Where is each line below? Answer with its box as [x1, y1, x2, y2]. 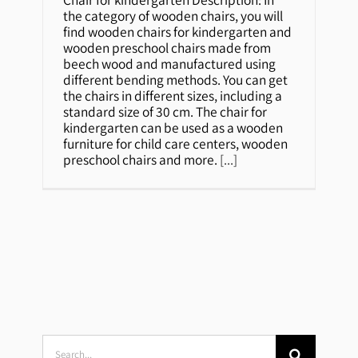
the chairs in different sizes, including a [63, 86, 283, 105]
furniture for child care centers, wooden [63, 133, 288, 153]
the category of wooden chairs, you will [63, 6, 284, 25]
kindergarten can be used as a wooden [63, 117, 284, 137]
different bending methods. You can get [63, 70, 288, 89]
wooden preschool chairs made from [63, 38, 272, 57]
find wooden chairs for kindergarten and [63, 22, 292, 41]
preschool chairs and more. [63, 149, 221, 169]
